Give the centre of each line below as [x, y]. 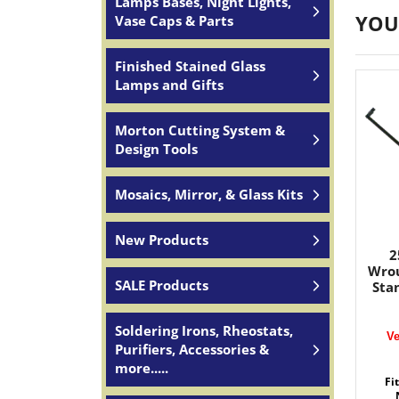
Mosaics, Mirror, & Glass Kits [209, 194]
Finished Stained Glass [190, 66]
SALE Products [162, 285]
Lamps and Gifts [169, 85]
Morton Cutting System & [200, 130]
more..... [142, 368]
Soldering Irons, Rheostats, [204, 330]
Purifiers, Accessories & [192, 349]
